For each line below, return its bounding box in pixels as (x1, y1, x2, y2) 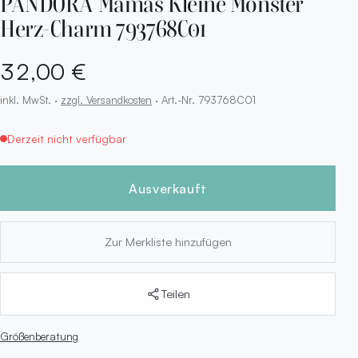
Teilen (160, 285, 190, 301)
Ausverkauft (128, 180, 207, 197)
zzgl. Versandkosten (61, 93, 152, 106)
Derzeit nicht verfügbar (6, 132, 126, 146)
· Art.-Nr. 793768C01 (152, 93, 256, 106)
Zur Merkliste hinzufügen (104, 234, 232, 250)
